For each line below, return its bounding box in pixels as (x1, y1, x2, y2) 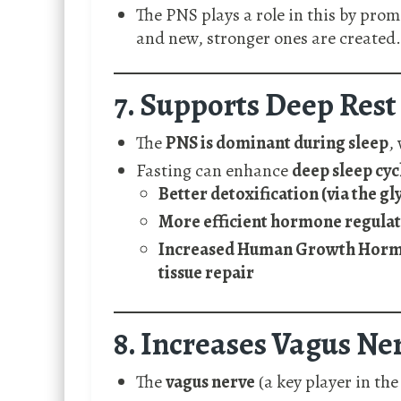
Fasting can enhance (136, 158, 292, 183)
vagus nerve (166, 370, 255, 395)
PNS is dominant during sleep (166, 131, 388, 156)
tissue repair (158, 260, 254, 286)
